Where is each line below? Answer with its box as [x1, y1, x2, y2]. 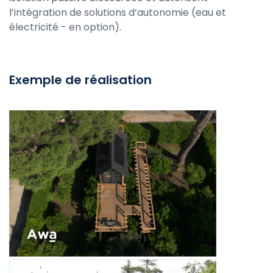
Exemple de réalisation [9, 71, 152, 88]
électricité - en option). [9, 19, 121, 34]
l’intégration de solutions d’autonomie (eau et [9, 5, 226, 19]
